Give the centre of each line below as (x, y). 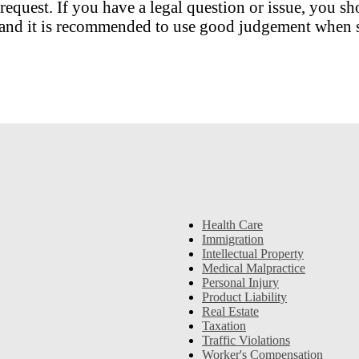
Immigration (233, 239)
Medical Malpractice (254, 268)
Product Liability (244, 296)
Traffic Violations (246, 340)
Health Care (232, 224)
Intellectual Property (253, 253)
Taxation (224, 325)
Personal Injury (240, 282)
